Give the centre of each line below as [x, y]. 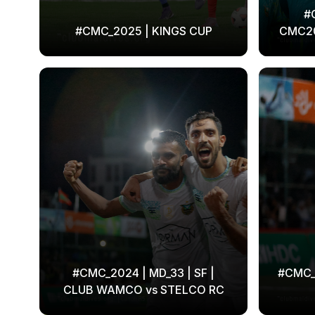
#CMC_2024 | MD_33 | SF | [143, 273]
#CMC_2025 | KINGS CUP [143, 31]
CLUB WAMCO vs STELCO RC [143, 290]
